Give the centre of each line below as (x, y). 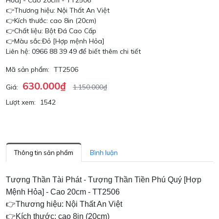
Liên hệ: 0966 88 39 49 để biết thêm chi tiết (73, 52)
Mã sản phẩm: (28, 70)
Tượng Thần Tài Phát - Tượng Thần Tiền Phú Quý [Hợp (104, 180)
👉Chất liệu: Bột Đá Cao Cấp (51, 31)
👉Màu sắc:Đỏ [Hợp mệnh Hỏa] (55, 41)
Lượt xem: (21, 102)
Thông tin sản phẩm (44, 153)
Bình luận (104, 153)
